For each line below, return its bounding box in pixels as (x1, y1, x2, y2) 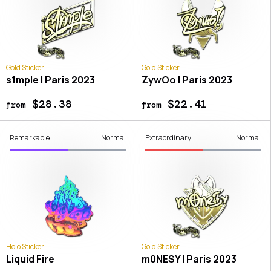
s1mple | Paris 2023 (6, 73, 95, 87)
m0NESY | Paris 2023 (141, 252, 237, 266)
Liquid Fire (6, 252, 54, 266)
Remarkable (10, 132, 50, 143)
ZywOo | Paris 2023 (141, 73, 232, 87)
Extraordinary (145, 132, 191, 143)
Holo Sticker (6, 241, 44, 252)
